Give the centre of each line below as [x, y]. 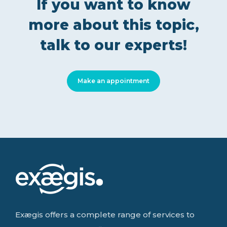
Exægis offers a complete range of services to [105, 215]
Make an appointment [113, 81]
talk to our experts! [113, 45]
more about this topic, [113, 25]
